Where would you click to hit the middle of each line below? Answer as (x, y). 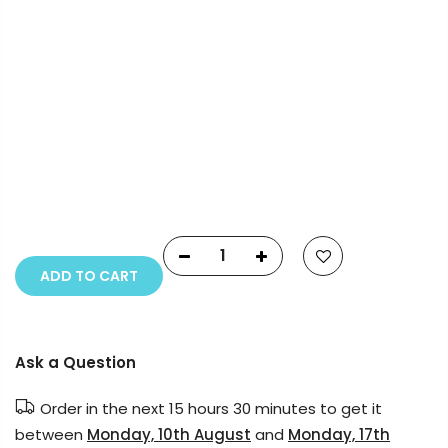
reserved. (224, 204)
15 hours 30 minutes (242, 408)
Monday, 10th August (169, 434)
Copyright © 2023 (129, 182)
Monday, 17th (339, 434)
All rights (352, 182)
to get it (349, 408)
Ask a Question (75, 362)
